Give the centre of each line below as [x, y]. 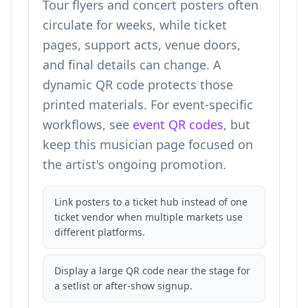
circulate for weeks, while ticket [135, 25]
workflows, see [88, 124]
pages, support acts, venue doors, [142, 45]
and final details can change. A [132, 65]
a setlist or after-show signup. [123, 286]
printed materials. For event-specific [148, 104]
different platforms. [100, 232]
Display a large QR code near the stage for [152, 271]
